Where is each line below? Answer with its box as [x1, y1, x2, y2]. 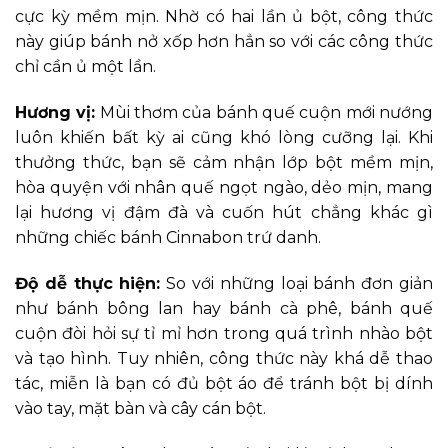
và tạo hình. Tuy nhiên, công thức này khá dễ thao [15, 348, 433, 368]
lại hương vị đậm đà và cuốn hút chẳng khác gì [15, 202, 433, 222]
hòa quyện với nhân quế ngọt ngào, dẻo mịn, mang [15, 177, 433, 197]
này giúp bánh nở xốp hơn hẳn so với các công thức [15, 32, 433, 52]
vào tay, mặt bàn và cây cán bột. [15, 398, 266, 418]
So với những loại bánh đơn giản [160, 273, 434, 293]
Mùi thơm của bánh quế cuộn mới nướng [95, 102, 434, 122]
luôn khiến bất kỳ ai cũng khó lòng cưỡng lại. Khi [15, 127, 433, 147]
